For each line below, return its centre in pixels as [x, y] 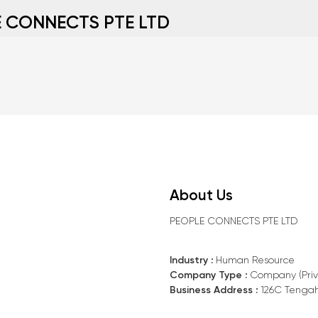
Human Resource [254, 260]
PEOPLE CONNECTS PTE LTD [234, 221]
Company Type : [208, 275]
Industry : [191, 260]
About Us [201, 196]
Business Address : [214, 290]
